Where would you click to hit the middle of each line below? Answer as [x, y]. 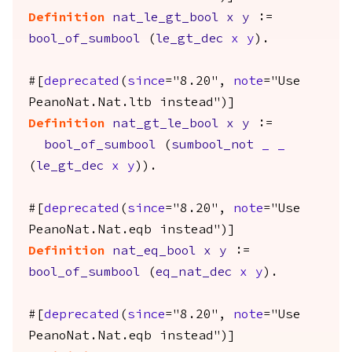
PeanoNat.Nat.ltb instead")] [132, 103]
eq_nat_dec [194, 273]
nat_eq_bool [154, 251]
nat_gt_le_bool [165, 124]
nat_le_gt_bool [165, 18]
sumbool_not [213, 145]
